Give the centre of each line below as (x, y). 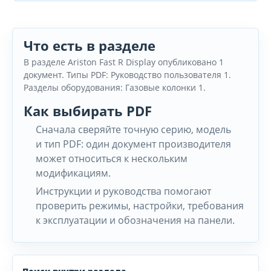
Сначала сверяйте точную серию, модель (133, 129)
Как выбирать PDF (88, 111)
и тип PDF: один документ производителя (133, 144)
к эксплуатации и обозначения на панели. (135, 220)
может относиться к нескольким (112, 158)
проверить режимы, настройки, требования (140, 206)
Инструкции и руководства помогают (123, 191)
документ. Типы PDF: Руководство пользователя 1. (127, 75)
